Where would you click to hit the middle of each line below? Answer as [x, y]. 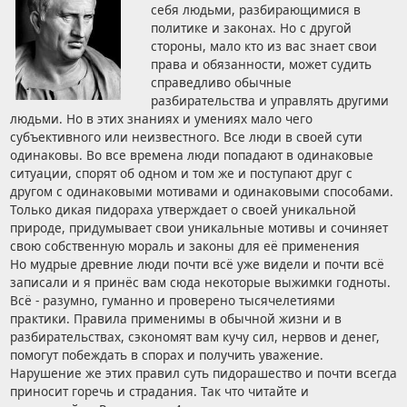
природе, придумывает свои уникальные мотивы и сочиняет [199, 228]
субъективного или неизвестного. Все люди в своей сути [186, 137]
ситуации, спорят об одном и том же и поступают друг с [181, 174]
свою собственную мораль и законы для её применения [184, 246]
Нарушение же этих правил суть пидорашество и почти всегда [203, 373]
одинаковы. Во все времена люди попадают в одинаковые [191, 155]
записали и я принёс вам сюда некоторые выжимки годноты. [200, 283]
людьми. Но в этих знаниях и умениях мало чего [161, 119]
